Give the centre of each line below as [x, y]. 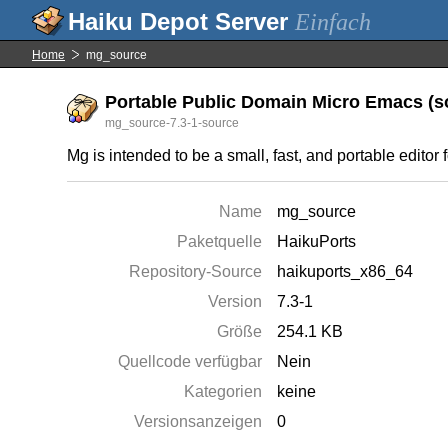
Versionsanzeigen [198, 421]
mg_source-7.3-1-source [172, 123]
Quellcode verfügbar [190, 361]
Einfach [333, 22]
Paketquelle [220, 241]
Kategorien [223, 391]
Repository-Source [196, 271]
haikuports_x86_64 [345, 271]
